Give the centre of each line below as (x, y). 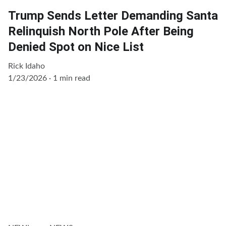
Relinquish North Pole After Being (101, 31)
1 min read (72, 78)
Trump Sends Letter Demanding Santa (113, 15)
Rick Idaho (26, 66)
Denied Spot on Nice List (76, 47)
